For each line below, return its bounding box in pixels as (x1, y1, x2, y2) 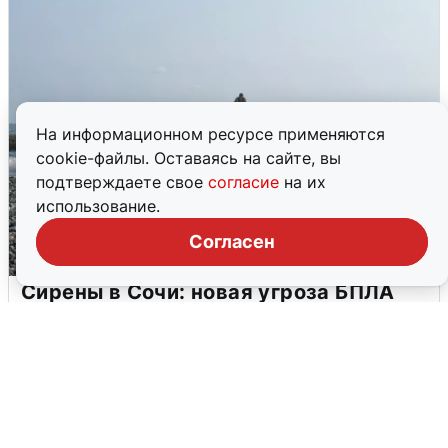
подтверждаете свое (36, 172, 208, 192)
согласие (208, 172, 284, 192)
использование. (36, 196, 160, 216)
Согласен (189, 231, 275, 252)
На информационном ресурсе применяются (36, 124, 385, 144)
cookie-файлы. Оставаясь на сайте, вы (36, 148, 341, 168)
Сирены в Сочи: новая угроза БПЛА (21, 279, 395, 304)
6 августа (21, 322, 87, 340)
